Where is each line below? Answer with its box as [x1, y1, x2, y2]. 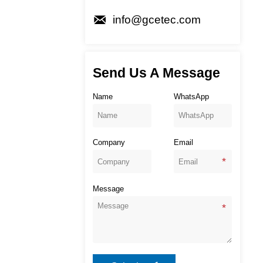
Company [93, 138, 126, 147]
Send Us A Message [93, 66, 221, 81]
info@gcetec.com [113, 13, 201, 26]
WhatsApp [173, 92, 209, 101]
